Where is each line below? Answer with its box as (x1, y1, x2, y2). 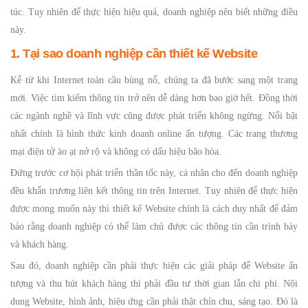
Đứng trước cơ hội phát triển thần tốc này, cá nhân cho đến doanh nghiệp (10, 168, 298, 178)
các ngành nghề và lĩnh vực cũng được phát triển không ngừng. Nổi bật (10, 111, 298, 121)
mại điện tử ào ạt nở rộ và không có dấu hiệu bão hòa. (10, 146, 221, 157)
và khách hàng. (10, 239, 69, 250)
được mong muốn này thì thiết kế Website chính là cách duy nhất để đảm (10, 203, 298, 214)
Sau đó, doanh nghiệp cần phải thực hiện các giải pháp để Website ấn (10, 261, 298, 271)
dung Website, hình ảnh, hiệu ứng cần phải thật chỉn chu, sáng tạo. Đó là (10, 296, 298, 307)
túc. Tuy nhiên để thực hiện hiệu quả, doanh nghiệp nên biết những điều (10, 7, 298, 17)
